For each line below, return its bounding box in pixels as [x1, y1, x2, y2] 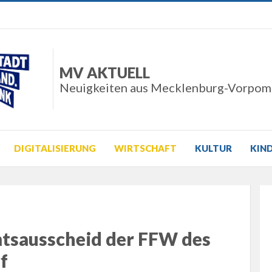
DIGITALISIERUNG [14, 143, 96, 154]
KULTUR [195, 143, 232, 154]
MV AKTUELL [59, 64, 150, 82]
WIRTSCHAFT [114, 143, 177, 154]
